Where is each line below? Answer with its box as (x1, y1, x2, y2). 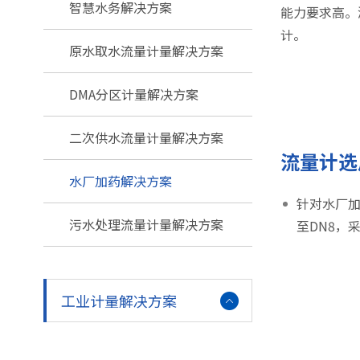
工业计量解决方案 (60, 289, 177, 311)
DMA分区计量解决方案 (68, 84, 198, 104)
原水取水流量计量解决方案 (68, 40, 223, 60)
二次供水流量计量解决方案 (68, 127, 223, 147)
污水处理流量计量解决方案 (68, 214, 223, 234)
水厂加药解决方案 (68, 170, 172, 190)
